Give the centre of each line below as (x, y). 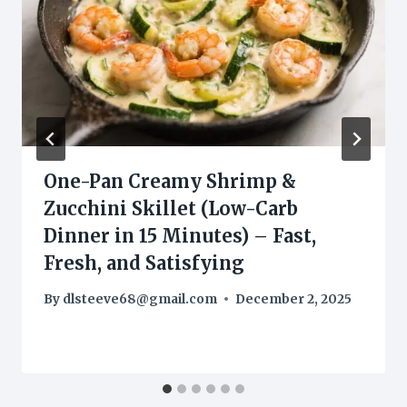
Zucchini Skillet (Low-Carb (171, 209)
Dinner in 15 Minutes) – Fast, (180, 236)
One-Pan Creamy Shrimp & (170, 182)
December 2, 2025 (294, 299)
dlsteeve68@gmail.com (140, 299)
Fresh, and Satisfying (144, 263)
